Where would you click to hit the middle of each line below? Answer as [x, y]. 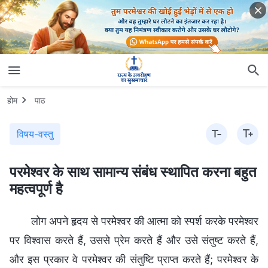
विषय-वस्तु [35, 134]
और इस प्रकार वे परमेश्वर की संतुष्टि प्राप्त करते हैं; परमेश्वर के [134, 259]
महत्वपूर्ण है [36, 188]
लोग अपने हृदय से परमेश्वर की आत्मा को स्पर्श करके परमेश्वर [145, 221]
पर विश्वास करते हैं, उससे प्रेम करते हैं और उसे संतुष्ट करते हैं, [134, 240]
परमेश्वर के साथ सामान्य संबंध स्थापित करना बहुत [133, 172]
